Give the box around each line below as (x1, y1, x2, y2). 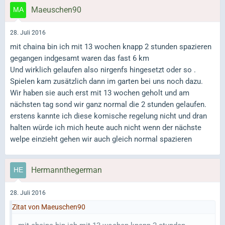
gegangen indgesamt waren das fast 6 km (10, 53, 149, 63)
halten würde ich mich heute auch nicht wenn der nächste (10, 123, 201, 132)
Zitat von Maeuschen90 (12, 203, 85, 211)
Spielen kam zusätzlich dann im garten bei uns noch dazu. (10, 76, 203, 86)
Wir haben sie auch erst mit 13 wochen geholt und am (10, 88, 189, 97)
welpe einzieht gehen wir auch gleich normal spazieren (10, 134, 192, 144)
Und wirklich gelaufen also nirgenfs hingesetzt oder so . (10, 65, 196, 74)
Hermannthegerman (31, 165, 102, 175)
